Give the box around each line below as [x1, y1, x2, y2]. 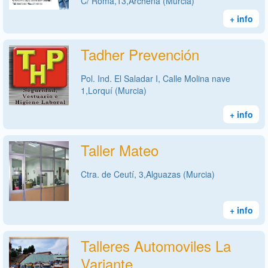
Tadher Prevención [81, 43, 199, 65]
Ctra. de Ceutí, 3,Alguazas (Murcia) [81, 167, 215, 180]
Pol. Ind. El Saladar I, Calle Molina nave [81, 72, 230, 84]
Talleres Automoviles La [81, 234, 231, 256]
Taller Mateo [81, 139, 159, 160]
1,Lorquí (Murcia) [81, 84, 147, 96]
